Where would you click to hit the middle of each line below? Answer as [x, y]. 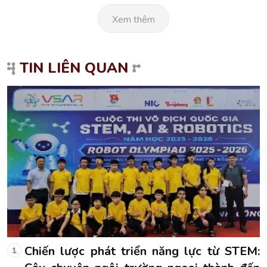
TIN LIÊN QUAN [74, 68]
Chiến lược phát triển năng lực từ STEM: [142, 252]
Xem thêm [133, 19]
